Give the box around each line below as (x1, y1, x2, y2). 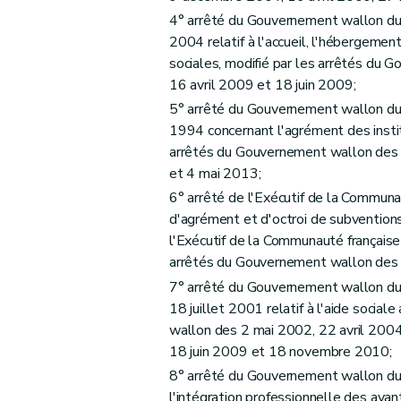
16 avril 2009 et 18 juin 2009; (168, 74, 356, 95)
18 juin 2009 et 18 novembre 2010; (168, 341, 392, 362)
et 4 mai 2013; (168, 164, 261, 184)
